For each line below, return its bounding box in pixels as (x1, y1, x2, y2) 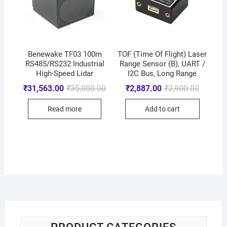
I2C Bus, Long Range (128, 69, 197, 79)
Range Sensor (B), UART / (119, 59, 205, 69)
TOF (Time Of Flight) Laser (118, 50, 207, 59)
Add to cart (144, 105, 180, 113)
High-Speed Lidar (36, 69, 94, 79)
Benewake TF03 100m (27, 50, 102, 59)
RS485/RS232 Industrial (25, 59, 104, 69)
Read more (48, 105, 82, 113)
